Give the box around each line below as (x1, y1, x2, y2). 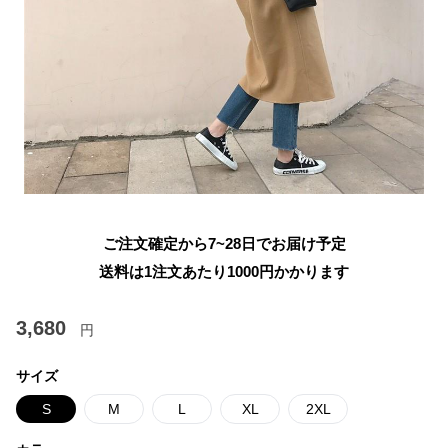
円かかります (259, 263, 349, 280)
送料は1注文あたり (99, 263, 227, 280)
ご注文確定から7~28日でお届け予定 (102, 235, 346, 252)
